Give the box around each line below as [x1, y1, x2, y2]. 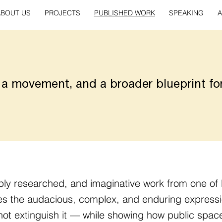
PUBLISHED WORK [94, 8, 155, 17]
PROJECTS [44, 8, 80, 17]
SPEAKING [168, 8, 204, 17]
